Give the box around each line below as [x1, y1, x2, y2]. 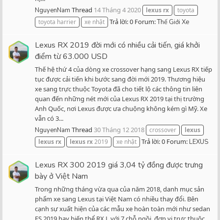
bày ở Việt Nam [35, 170, 88, 182]
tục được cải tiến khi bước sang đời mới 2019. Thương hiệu [35, 74, 205, 83]
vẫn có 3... [35, 113, 63, 123]
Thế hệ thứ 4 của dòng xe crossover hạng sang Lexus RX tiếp [35, 64, 212, 74]
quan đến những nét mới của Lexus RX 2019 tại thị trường [35, 94, 204, 103]
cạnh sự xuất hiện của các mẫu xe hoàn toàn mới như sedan [35, 204, 210, 213]
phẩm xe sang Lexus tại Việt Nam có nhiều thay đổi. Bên [35, 194, 198, 203]
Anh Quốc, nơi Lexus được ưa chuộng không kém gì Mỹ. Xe [35, 104, 207, 113]
